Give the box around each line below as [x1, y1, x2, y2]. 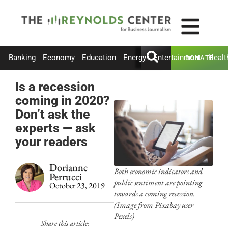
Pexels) [114, 210, 134, 221]
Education [82, 53, 116, 63]
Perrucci [49, 169, 82, 183]
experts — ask [15, 120, 96, 135]
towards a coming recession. [114, 188, 195, 199]
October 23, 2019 [49, 180, 105, 191]
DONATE [185, 53, 214, 62]
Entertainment [153, 53, 201, 63]
